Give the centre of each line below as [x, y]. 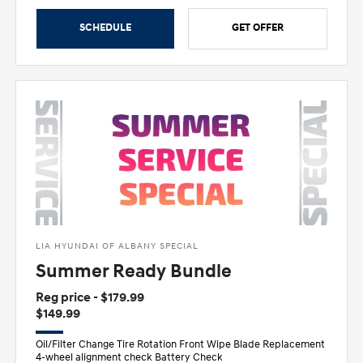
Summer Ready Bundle [134, 272]
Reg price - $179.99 [90, 298]
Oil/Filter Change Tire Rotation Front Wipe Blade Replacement [181, 345]
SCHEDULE [106, 27]
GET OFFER [257, 27]
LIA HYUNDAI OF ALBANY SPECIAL [117, 246]
